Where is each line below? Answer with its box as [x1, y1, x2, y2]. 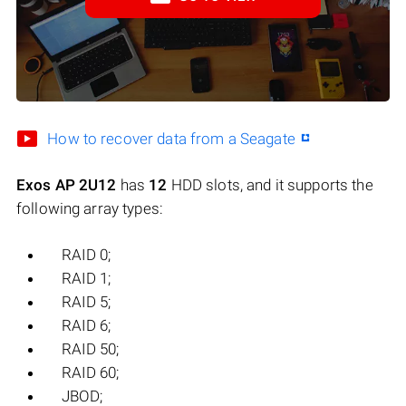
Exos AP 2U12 [16, 176, 117, 195]
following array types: [16, 199, 163, 218]
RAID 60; [62, 363, 119, 382]
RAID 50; [62, 340, 119, 359]
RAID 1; [62, 269, 111, 288]
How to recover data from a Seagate [47, 130, 295, 149]
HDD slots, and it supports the [167, 176, 373, 195]
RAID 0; [62, 246, 111, 265]
